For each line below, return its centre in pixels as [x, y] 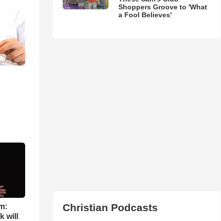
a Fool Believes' [145, 15]
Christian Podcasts [110, 207]
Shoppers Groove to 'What [163, 7]
